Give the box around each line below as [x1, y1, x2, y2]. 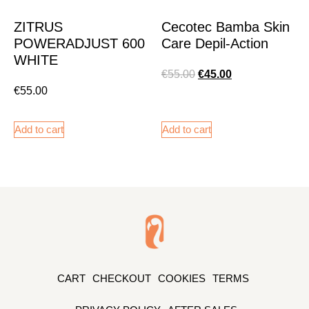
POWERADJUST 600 [14, 35, 145, 51]
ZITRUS [14, 19, 63, 34]
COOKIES [157, 272, 206, 285]
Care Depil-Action [161, 35, 268, 51]
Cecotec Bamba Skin [161, 19, 290, 34]
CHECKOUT [92, 272, 151, 285]
